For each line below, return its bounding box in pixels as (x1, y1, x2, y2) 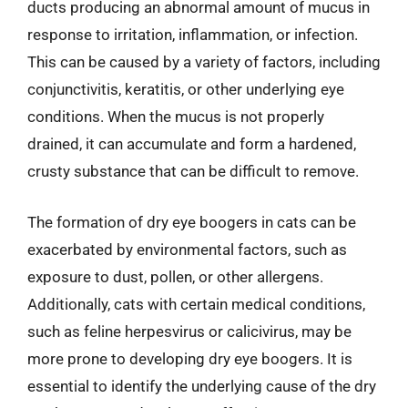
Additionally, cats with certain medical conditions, (27, 294, 365, 313)
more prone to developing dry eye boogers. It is (27, 349, 352, 368)
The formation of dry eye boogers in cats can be (27, 212, 356, 231)
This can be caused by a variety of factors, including (27, 53, 381, 71)
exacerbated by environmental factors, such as (27, 240, 347, 259)
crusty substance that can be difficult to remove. (27, 162, 359, 180)
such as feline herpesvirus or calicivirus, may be (27, 321, 352, 341)
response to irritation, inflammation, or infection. (27, 25, 358, 44)
